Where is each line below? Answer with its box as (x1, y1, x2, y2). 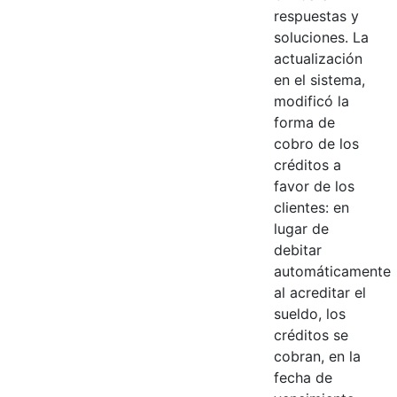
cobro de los (273, 134, 359, 152)
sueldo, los (273, 304, 346, 323)
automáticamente (273, 261, 391, 280)
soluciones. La (273, 27, 369, 46)
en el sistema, (273, 70, 365, 89)
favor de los (273, 176, 354, 195)
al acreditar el (273, 283, 366, 301)
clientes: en (273, 198, 349, 216)
